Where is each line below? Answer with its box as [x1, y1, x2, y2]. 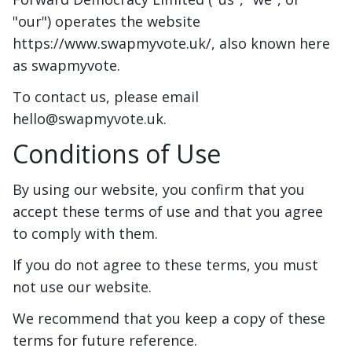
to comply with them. [13, 224, 158, 244]
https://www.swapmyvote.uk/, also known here [13, 34, 330, 53]
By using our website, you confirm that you [13, 180, 305, 200]
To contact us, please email [13, 87, 199, 107]
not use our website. [13, 277, 152, 297]
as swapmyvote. [13, 56, 120, 75]
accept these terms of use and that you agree [13, 202, 323, 222]
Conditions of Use [13, 137, 221, 171]
